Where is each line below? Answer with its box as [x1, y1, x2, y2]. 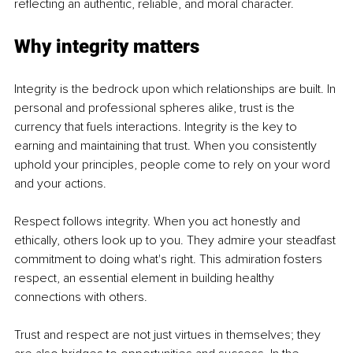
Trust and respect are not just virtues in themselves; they [14, 327, 324, 344]
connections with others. [14, 289, 147, 306]
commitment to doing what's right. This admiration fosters [14, 251, 325, 268]
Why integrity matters [14, 35, 199, 58]
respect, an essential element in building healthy [14, 270, 277, 287]
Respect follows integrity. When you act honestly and [14, 214, 303, 230]
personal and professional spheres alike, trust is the [14, 100, 298, 117]
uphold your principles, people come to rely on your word [14, 157, 333, 173]
